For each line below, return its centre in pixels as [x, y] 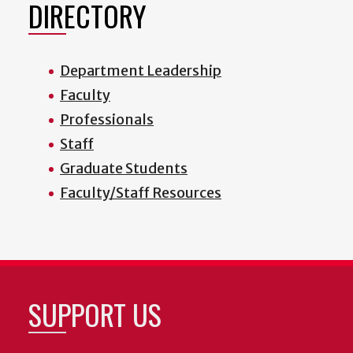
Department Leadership [141, 71]
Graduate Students [124, 169]
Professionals [107, 120]
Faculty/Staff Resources [141, 193]
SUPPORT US [95, 314]
